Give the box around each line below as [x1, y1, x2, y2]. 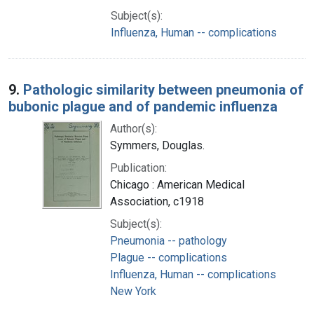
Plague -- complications [110, 250, 227, 264]
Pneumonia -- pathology [110, 233, 227, 247]
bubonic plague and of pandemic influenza [8, 97, 278, 115]
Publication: [110, 161, 167, 175]
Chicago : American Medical [110, 177, 245, 191]
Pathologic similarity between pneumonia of [23, 81, 303, 98]
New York [110, 284, 156, 298]
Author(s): [110, 121, 157, 135]
